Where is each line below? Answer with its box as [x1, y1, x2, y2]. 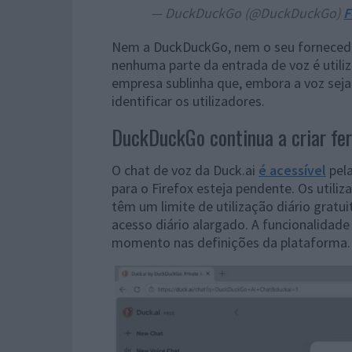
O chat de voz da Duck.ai [112, 160, 258, 179]
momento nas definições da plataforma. [112, 233, 350, 251]
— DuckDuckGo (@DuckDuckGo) [151, 3, 343, 22]
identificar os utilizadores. [112, 91, 265, 110]
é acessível [258, 160, 326, 179]
